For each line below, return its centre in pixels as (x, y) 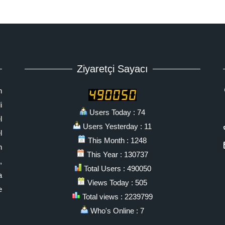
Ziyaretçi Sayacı (112, 69)
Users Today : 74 (117, 112)
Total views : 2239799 (116, 197)
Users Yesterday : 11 (117, 126)
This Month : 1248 (117, 140)
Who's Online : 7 (117, 211)
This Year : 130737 (116, 154)
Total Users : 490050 (116, 168)
